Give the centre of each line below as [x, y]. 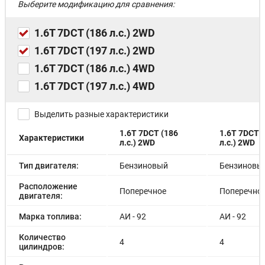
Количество [42, 237]
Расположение [48, 186]
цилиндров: [42, 246]
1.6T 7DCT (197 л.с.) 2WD [95, 50]
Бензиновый [144, 165]
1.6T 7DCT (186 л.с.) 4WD [95, 68]
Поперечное [143, 191]
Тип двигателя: [49, 165]
